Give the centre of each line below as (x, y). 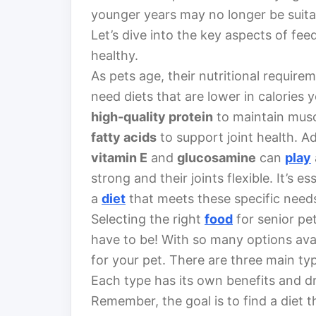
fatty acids (124, 138)
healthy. (115, 56)
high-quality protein (152, 117)
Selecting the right (148, 219)
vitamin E (119, 158)
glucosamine (217, 158)
